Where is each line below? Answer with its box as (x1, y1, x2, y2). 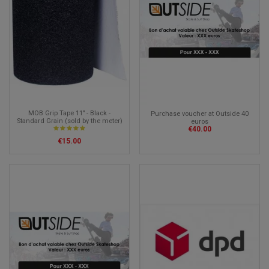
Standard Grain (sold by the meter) (16, 117, 122, 125)
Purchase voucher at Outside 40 (151, 109, 249, 118)
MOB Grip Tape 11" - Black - (28, 109, 110, 118)
